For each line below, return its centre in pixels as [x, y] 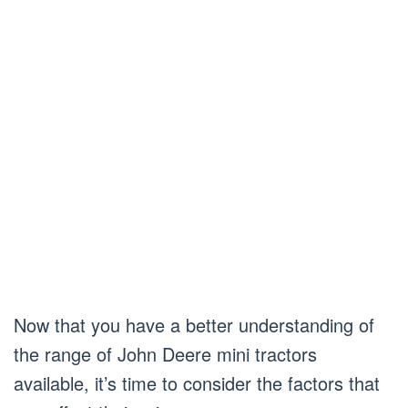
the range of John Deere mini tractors [165, 353]
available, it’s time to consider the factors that [197, 382]
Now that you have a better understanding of [194, 324]
